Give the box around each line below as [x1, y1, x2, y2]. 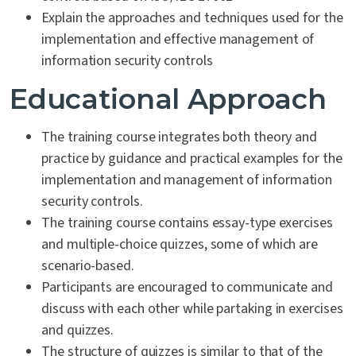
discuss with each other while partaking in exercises [41, 299, 343, 319]
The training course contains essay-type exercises [41, 213, 333, 233]
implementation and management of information [41, 170, 333, 190]
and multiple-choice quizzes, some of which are [41, 234, 319, 254]
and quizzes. [41, 320, 114, 340]
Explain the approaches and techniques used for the [41, 8, 343, 28]
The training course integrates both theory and [41, 127, 318, 147]
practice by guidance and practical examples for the [41, 149, 342, 168]
